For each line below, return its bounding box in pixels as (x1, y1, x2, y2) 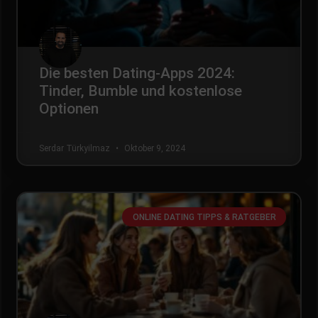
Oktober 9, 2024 (122, 143, 185, 154)
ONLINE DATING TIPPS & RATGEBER (132, 212, 276, 222)
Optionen (39, 100, 99, 118)
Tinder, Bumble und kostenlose (39, 82, 242, 100)
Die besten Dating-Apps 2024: (39, 65, 235, 82)
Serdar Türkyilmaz (39, 143, 112, 154)
